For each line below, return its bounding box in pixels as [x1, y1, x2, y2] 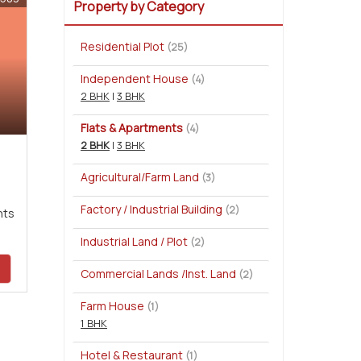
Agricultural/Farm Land [81, 169, 199, 185]
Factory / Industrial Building [81, 201, 222, 217]
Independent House [81, 71, 189, 86]
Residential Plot [81, 39, 164, 54]
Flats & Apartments [81, 120, 183, 135]
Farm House [81, 298, 144, 313]
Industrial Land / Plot [81, 234, 188, 249]
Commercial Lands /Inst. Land [81, 266, 236, 281]
